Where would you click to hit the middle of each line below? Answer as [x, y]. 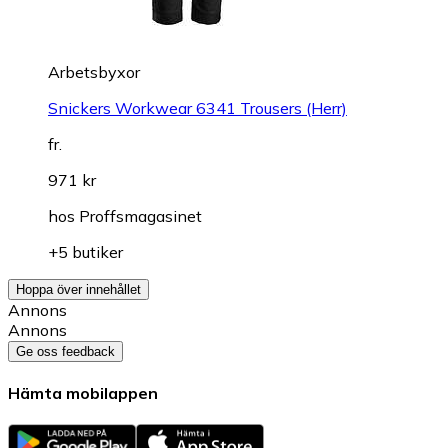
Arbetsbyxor [94, 71]
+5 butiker [85, 251]
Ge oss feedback [65, 351]
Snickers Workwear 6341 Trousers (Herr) [197, 107]
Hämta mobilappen [83, 392]
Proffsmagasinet [140, 215]
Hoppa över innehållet [78, 289]
